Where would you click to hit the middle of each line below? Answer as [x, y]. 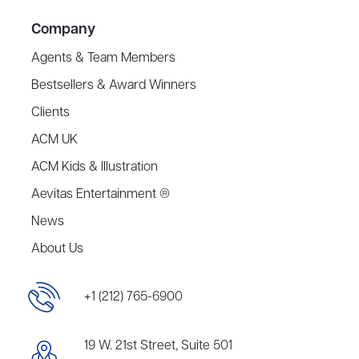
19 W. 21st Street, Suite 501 [158, 347]
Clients [51, 113]
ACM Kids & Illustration [95, 168]
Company [64, 30]
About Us [58, 250]
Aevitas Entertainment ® [101, 195]
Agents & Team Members [104, 59]
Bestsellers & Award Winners [114, 86]
